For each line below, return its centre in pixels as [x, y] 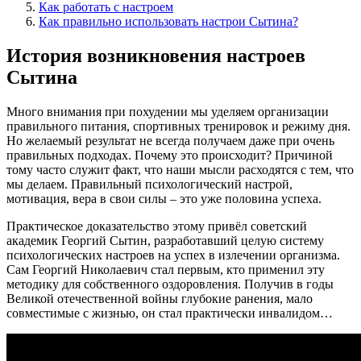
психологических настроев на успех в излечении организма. [173, 255]
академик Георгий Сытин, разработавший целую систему [165, 240]
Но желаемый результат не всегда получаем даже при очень [170, 140]
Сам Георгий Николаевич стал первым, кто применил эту [166, 269]
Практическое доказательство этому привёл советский [157, 226]
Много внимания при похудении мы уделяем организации [168, 111]
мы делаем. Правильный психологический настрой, [149, 184]
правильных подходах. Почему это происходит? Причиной [170, 155]
